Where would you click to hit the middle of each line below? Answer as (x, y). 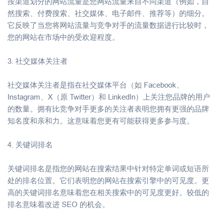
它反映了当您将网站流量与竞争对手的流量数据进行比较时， (108, 25)
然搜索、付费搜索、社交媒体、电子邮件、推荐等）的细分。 (108, 13)
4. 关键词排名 (30, 144)
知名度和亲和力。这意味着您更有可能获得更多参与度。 (101, 120)
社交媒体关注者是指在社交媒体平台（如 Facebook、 (96, 85)
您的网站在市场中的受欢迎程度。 (63, 37)
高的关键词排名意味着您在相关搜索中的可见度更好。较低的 (108, 192)
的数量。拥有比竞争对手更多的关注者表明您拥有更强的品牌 (108, 109)
